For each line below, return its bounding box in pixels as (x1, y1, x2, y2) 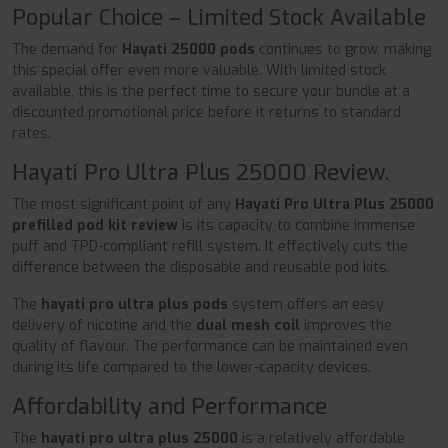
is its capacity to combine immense (178, 215, 415, 235)
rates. (12, 123, 51, 143)
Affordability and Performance (12, 391, 327, 421)
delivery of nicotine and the (12, 315, 196, 335)
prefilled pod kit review (12, 215, 178, 235)
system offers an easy (228, 294, 384, 314)
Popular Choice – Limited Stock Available (12, 2, 426, 32)
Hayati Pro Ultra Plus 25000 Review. (12, 157, 389, 187)
